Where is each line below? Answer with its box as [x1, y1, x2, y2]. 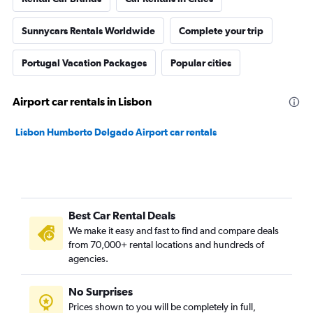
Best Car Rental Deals [68, 209, 175, 221]
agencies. [68, 253, 108, 264]
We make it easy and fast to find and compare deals [68, 225, 279, 236]
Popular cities [170, 57, 231, 68]
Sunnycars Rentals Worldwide [22, 25, 155, 36]
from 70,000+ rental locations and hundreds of [68, 239, 264, 250]
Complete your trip [179, 25, 263, 36]
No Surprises [68, 285, 133, 298]
